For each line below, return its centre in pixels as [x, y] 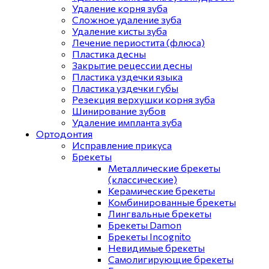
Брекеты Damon [145, 225]
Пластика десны [109, 54]
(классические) [143, 179]
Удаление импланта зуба [127, 122]
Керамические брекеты [162, 191]
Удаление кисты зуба [119, 31]
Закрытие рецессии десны [132, 65]
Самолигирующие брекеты [171, 259]
